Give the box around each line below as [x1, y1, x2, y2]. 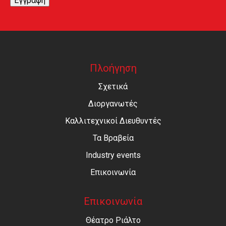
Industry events [85, 150, 141, 160]
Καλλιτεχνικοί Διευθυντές [65, 116, 161, 126]
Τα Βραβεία [92, 133, 134, 143]
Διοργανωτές [88, 99, 138, 109]
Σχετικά [98, 82, 128, 92]
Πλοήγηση [89, 62, 137, 75]
